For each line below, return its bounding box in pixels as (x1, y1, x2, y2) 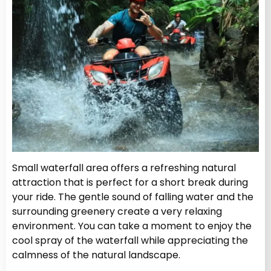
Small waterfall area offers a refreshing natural (12, 160, 236, 175)
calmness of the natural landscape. (12, 247, 180, 262)
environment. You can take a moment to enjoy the (12, 218, 252, 233)
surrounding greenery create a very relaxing (12, 204, 222, 218)
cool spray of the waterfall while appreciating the (12, 233, 248, 247)
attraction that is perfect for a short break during (12, 175, 248, 189)
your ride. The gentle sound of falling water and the (12, 189, 253, 204)
